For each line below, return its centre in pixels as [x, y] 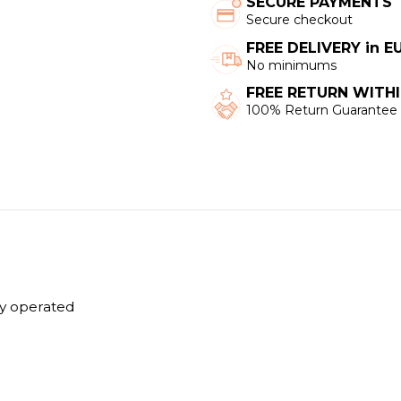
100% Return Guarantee [321, 110]
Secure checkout [299, 20]
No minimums [291, 65]
